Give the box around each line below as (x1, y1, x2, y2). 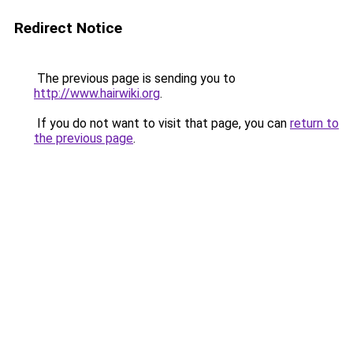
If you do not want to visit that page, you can (34, 116, 290, 131)
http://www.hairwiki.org (34, 86, 160, 101)
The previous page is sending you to (34, 71, 236, 86)
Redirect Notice (14, 19, 122, 37)
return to (290, 116, 339, 131)
